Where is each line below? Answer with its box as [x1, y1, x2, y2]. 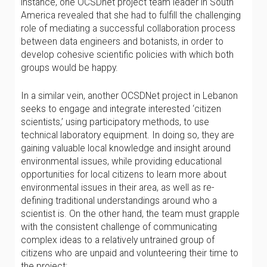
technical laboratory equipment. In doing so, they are [21, 129, 234, 141]
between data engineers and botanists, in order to [21, 36, 223, 47]
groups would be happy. [21, 62, 118, 73]
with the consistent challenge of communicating [21, 221, 217, 232]
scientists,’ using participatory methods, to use [21, 116, 209, 128]
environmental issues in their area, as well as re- [21, 182, 215, 193]
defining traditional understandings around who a [21, 195, 217, 206]
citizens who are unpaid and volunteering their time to [21, 247, 238, 259]
